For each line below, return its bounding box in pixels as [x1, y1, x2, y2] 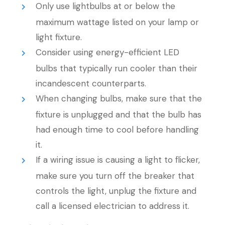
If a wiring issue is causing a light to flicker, [36, 154, 200, 165]
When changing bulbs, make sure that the [36, 93, 202, 104]
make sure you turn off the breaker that [35, 170, 194, 181]
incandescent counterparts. [35, 78, 146, 89]
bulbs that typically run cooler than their [35, 63, 197, 74]
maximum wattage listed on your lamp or [35, 17, 199, 28]
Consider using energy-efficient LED [36, 47, 180, 58]
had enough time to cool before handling [35, 124, 199, 135]
